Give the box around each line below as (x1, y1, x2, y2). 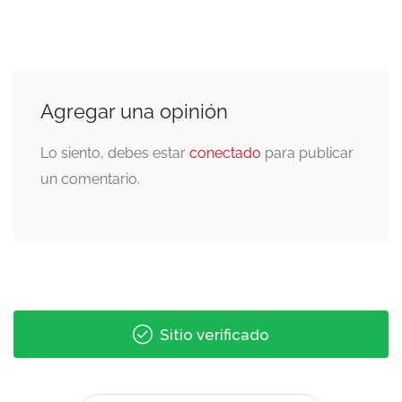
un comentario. (40, 170, 140, 188)
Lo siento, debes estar (40, 144, 189, 162)
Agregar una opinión (40, 99, 228, 123)
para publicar (261, 144, 354, 162)
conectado (189, 144, 261, 162)
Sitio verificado (156, 325, 269, 344)
